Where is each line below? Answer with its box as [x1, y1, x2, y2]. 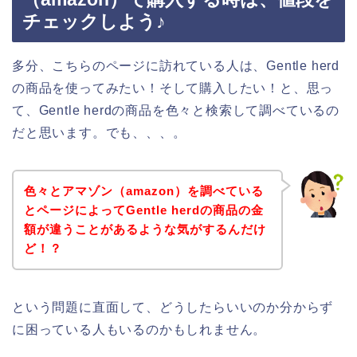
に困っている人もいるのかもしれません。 [12, 322, 267, 336]
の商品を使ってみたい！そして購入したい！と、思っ [12, 81, 334, 96]
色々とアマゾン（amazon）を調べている [23, 183, 264, 198]
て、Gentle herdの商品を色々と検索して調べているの [12, 104, 339, 118]
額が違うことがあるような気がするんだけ [23, 222, 266, 236]
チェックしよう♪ [22, 11, 166, 33]
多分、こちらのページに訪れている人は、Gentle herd [12, 59, 339, 73]
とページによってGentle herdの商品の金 [23, 202, 264, 217]
